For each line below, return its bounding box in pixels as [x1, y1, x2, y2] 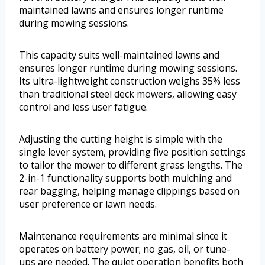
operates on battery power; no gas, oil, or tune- [19, 243, 230, 256]
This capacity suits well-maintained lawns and [19, 49, 219, 62]
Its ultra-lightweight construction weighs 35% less [19, 75, 240, 88]
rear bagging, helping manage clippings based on [19, 185, 240, 198]
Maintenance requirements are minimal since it [19, 230, 227, 243]
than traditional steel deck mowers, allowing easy [19, 88, 237, 101]
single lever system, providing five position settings [19, 146, 246, 159]
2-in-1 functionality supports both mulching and [19, 172, 232, 185]
